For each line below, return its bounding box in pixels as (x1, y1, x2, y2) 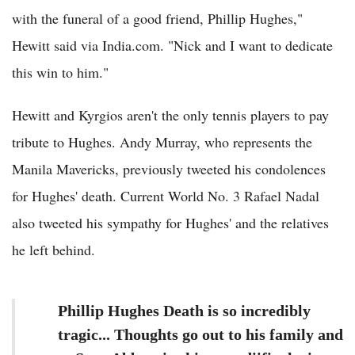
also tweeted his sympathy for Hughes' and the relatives (12, 213, 329, 233)
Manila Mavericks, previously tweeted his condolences (12, 159, 326, 179)
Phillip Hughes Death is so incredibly (58, 302, 311, 320)
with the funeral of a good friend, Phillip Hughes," (12, 9, 303, 29)
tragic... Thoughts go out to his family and (58, 326, 343, 344)
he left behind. (12, 240, 95, 260)
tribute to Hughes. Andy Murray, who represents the (12, 132, 312, 152)
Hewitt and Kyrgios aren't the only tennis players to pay (12, 105, 329, 125)
